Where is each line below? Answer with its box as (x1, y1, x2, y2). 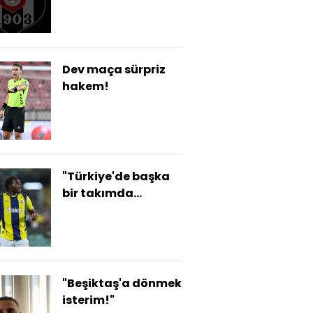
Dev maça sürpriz (62, 61, 166, 78)
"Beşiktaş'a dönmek (62, 275, 182, 292)
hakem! (62, 78, 109, 95)
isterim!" (62, 292, 115, 309)
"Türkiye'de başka (62, 168, 170, 185)
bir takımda (62, 185, 133, 202)
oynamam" (62, 202, 130, 219)
